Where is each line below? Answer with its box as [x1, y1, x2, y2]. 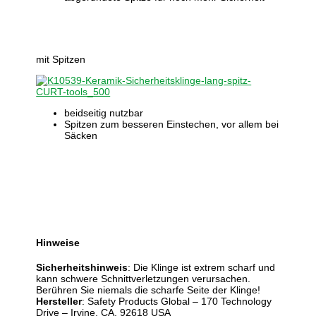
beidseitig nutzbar [64, 107, 144, 119]
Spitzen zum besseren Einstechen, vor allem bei [64, 118, 279, 130]
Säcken [64, 129, 98, 141]
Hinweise [36, 237, 80, 249]
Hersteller [36, 295, 83, 307]
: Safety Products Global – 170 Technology [82, 295, 272, 307]
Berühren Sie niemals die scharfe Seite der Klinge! [36, 284, 261, 296]
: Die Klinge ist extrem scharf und [128, 261, 276, 273]
